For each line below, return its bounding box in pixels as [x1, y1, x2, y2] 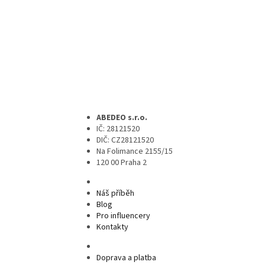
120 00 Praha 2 [96, 156, 147, 169]
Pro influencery [96, 209, 150, 222]
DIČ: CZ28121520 [96, 134, 154, 146]
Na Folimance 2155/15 [96, 145, 173, 157]
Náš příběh [96, 187, 134, 199]
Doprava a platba [96, 251, 156, 264]
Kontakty [96, 221, 128, 233]
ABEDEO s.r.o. [96, 111, 147, 124]
